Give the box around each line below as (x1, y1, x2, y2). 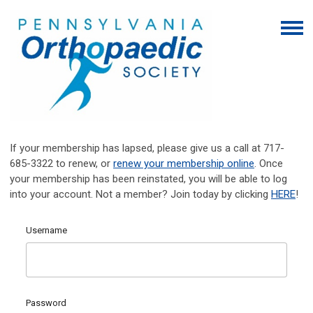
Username (26, 225, 67, 235)
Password (26, 297, 66, 308)
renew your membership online (113, 157, 254, 170)
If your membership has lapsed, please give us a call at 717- (10, 142, 284, 154)
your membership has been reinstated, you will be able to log (10, 173, 287, 185)
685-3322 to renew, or (10, 157, 113, 170)
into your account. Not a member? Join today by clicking (10, 188, 271, 201)
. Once (254, 157, 283, 170)
